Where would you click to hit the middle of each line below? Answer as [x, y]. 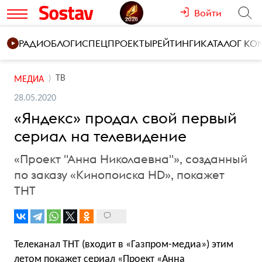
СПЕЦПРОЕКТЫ [117, 43]
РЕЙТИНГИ [176, 43]
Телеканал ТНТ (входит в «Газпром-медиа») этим [124, 245]
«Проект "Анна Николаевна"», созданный [131, 159]
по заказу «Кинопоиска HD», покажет [119, 175]
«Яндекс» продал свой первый [125, 118]
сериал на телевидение [100, 136]
